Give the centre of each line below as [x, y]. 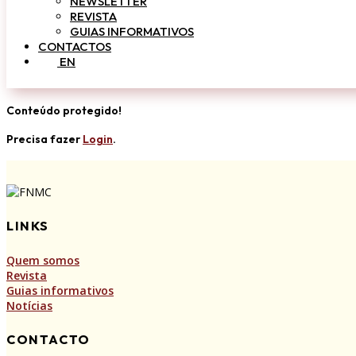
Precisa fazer [44, 139]
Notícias [29, 305]
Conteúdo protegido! [64, 110]
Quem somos [43, 260]
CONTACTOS [75, 46]
